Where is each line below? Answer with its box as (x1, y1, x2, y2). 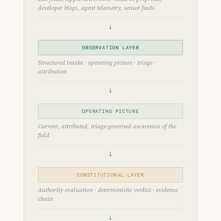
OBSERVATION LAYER (82, 44, 139, 51)
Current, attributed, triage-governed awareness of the (38, 122, 176, 130)
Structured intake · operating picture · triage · (38, 59, 156, 67)
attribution (38, 68, 67, 75)
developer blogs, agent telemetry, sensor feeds (38, 4, 154, 12)
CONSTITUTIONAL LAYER (77, 172, 144, 178)
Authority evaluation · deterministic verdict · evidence (38, 186, 178, 194)
